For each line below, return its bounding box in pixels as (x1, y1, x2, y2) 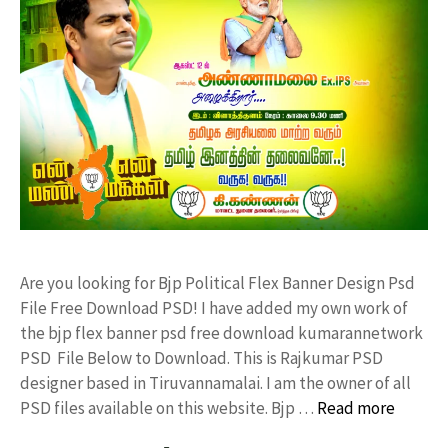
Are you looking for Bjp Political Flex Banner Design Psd (20, 271, 415, 294)
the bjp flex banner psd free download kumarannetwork (20, 321, 423, 344)
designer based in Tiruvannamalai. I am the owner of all (20, 371, 411, 394)
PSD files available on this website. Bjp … (20, 396, 317, 419)
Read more (317, 396, 395, 419)
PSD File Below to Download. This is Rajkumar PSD (20, 346, 383, 369)
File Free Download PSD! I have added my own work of (20, 296, 408, 319)
